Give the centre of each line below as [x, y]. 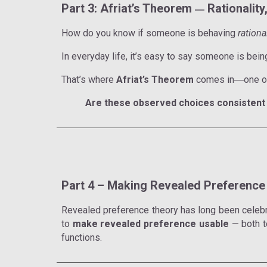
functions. [81, 237]
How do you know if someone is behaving [149, 33]
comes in [214, 79]
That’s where [89, 79]
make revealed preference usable [150, 223]
